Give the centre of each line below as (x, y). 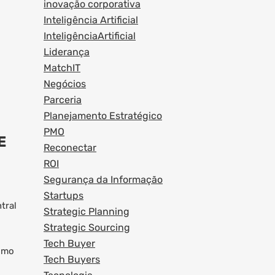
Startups (64, 196)
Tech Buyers (72, 259)
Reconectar (70, 148)
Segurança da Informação (103, 180)
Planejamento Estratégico (103, 116)
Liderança (67, 52)
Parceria (63, 100)
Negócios (65, 84)
